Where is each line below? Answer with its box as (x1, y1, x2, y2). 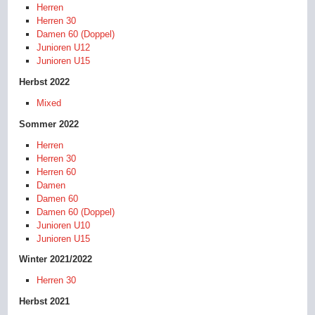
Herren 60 (37, 166, 77, 177)
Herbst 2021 (19, 296, 70, 307)
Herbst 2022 (19, 77, 70, 88)
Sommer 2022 (19, 118, 79, 129)
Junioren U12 (37, 42, 91, 53)
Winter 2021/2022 (19, 254, 93, 265)
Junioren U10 (37, 219, 91, 231)
